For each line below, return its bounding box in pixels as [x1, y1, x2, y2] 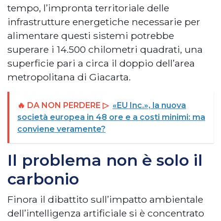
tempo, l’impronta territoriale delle [7, 1, 169, 14]
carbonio [7, 169, 79, 188]
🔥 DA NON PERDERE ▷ [17, 100, 109, 110]
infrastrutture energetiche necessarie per [7, 15, 200, 28]
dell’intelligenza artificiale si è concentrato [7, 207, 204, 219]
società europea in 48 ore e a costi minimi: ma [17, 112, 205, 122]
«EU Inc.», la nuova [112, 100, 186, 110]
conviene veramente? [17, 124, 106, 134]
